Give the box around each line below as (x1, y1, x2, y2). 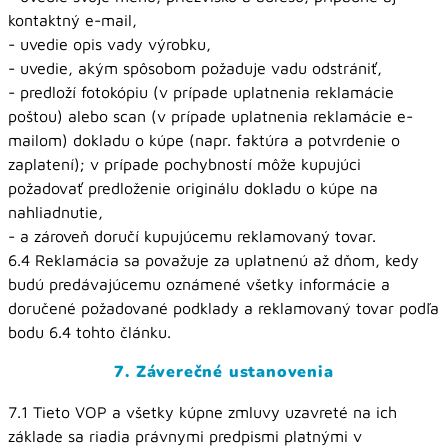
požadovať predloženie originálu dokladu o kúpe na (8, 179, 378, 197)
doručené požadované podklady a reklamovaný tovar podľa (8, 299, 439, 317)
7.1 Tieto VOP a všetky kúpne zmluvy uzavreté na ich (8, 403, 397, 421)
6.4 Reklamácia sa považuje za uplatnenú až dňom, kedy (8, 251, 419, 269)
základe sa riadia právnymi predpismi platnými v (8, 427, 362, 445)
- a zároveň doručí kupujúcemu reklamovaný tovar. (8, 227, 376, 245)
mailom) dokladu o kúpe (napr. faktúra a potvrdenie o (8, 131, 400, 149)
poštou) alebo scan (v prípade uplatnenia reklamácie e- (8, 107, 413, 125)
